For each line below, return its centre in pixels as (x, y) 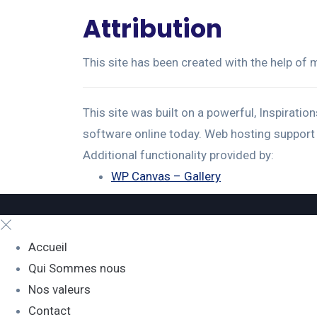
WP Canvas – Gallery (166, 176)
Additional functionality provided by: (178, 155)
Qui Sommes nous (77, 268)
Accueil (48, 247)
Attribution (152, 29)
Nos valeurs (59, 289)
